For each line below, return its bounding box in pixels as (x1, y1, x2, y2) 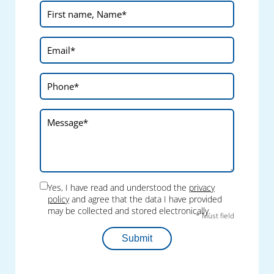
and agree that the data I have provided (69, 193, 222, 206)
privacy (189, 182, 215, 194)
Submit (122, 233, 152, 244)
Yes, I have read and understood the (48, 182, 189, 194)
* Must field (196, 210, 234, 221)
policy (48, 193, 69, 206)
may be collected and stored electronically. (48, 205, 210, 217)
